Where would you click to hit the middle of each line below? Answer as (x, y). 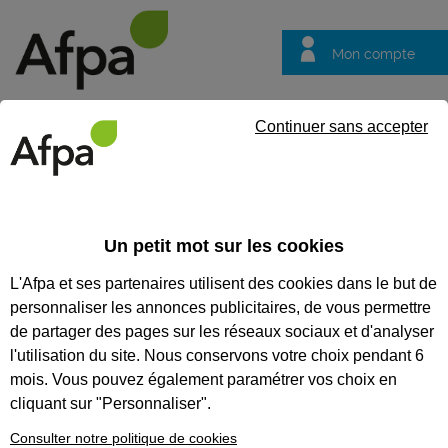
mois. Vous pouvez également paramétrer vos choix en (203, 379)
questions (343, 135)
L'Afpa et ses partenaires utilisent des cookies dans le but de (223, 283)
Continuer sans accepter (341, 126)
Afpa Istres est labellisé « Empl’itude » (296, 210)
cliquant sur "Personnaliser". (110, 403)
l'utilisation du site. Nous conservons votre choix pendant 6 (217, 355)
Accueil (41, 210)
